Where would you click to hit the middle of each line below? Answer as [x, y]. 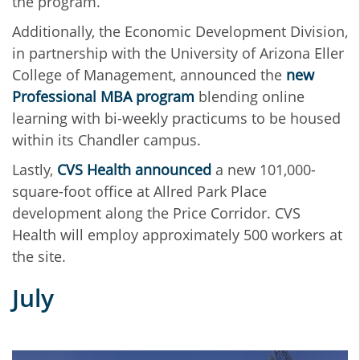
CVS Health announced [134, 170]
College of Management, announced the [149, 75]
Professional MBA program [103, 97]
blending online [250, 97]
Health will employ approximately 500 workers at [177, 235]
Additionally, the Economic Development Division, [180, 32]
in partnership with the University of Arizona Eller [178, 53]
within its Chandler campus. [106, 140]
